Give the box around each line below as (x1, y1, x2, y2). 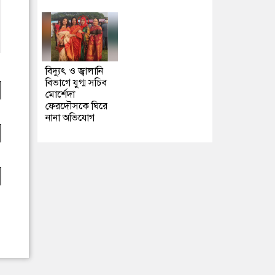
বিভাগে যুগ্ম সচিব (45, 77, 107, 89)
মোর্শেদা (45, 88, 75, 101)
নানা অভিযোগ (45, 112, 95, 124)
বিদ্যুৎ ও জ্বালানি (45, 65, 103, 77)
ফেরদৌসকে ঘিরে (45, 100, 107, 112)
